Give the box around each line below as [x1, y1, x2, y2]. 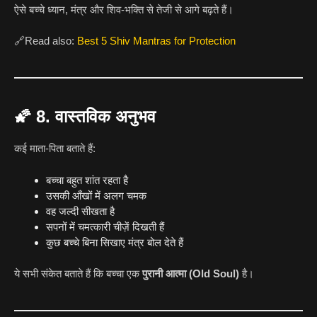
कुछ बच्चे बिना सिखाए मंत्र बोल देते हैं [46, 236, 183, 248]
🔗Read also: [14, 35, 77, 47]
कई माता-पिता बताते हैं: [14, 142, 96, 155]
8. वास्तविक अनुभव [36, 107, 156, 127]
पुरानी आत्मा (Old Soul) [142, 267, 239, 280]
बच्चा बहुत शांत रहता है [46, 173, 128, 186]
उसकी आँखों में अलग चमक [46, 189, 146, 202]
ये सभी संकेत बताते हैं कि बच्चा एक [14, 267, 142, 280]
